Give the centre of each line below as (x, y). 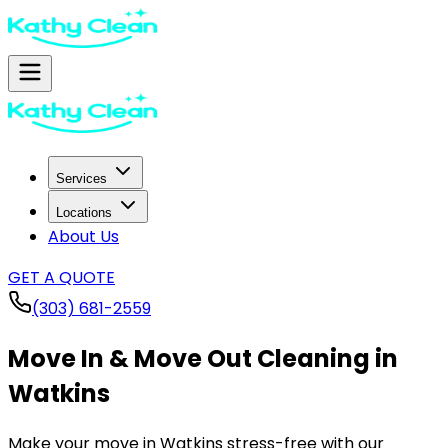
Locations (84, 212)
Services (81, 178)
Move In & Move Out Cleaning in (203, 358)
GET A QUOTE (61, 277)
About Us (83, 236)
